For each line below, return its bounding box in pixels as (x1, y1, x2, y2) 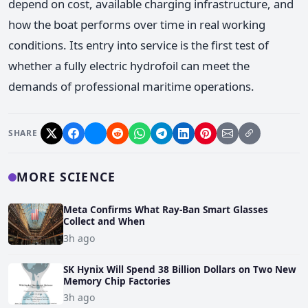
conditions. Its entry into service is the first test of (8, 37, 269, 54)
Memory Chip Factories (63, 274, 170, 287)
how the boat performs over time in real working (8, 16, 265, 33)
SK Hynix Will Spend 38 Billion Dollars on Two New (63, 262, 296, 276)
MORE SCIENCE (16, 168, 115, 186)
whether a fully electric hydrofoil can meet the (8, 58, 250, 74)
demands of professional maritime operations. (8, 78, 254, 95)
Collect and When (63, 214, 145, 228)
